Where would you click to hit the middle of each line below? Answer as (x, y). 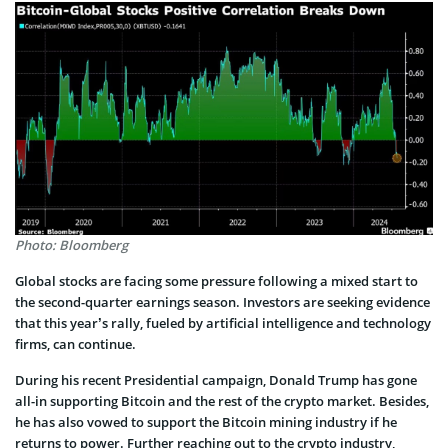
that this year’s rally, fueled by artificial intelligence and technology (223, 323)
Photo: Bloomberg (71, 245)
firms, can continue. (75, 344)
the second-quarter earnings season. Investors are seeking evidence (222, 302)
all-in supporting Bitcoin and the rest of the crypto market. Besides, (222, 401)
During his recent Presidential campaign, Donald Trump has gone (216, 380)
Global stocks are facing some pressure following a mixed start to (216, 281)
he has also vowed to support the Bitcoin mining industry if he (206, 422)
